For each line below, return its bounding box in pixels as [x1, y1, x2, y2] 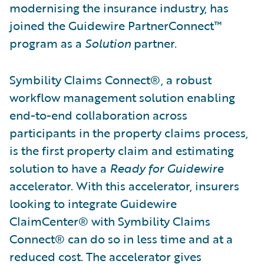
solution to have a [9, 159, 110, 177]
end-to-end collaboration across [9, 105, 187, 124]
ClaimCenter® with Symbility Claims [9, 212, 210, 230]
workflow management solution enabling [9, 88, 235, 106]
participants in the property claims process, [9, 123, 248, 141]
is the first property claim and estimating [9, 141, 234, 159]
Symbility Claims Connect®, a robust [9, 70, 212, 88]
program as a [9, 34, 85, 52]
